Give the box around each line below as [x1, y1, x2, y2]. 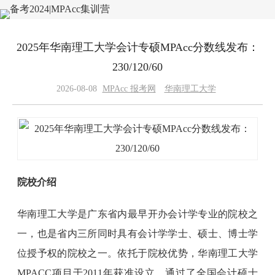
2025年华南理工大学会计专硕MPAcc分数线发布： [16, 41, 259, 53]
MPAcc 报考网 [102, 84, 156, 93]
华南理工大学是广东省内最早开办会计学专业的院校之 [17, 209, 258, 219]
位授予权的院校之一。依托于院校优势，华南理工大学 [17, 248, 258, 258]
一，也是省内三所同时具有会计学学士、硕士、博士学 [17, 228, 258, 239]
